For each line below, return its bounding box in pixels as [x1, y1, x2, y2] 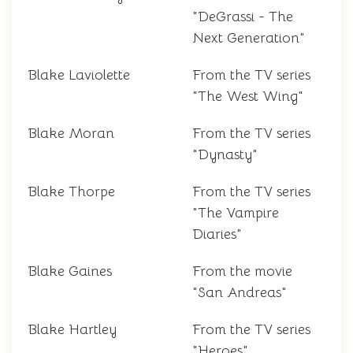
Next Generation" [192, 29, 305, 47]
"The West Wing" [192, 87, 303, 106]
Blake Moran [28, 124, 114, 143]
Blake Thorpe [28, 183, 115, 201]
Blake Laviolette [28, 66, 130, 84]
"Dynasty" [192, 146, 258, 164]
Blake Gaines [28, 262, 112, 281]
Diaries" [192, 225, 242, 243]
